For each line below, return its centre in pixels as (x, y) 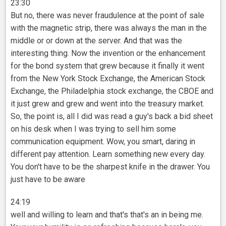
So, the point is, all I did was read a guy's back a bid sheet (112, 117)
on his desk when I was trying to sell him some (93, 129)
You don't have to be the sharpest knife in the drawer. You (110, 167)
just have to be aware (48, 180)
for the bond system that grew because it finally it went (107, 66)
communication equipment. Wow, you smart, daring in (103, 142)
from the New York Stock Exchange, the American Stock (108, 79)
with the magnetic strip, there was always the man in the (109, 28)
